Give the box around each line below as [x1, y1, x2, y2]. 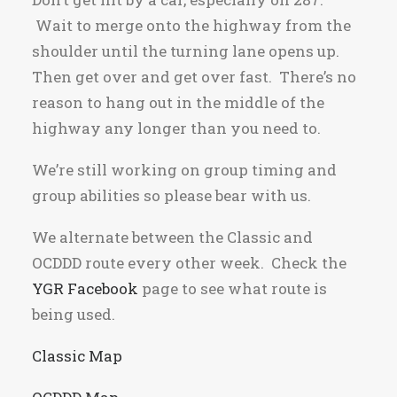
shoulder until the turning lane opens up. [32, 41, 339, 61]
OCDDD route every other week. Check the [32, 253, 346, 273]
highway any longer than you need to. [32, 118, 324, 138]
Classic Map [32, 346, 122, 366]
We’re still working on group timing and [32, 160, 337, 180]
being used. [32, 304, 119, 324]
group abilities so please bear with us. [32, 185, 315, 206]
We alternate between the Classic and [32, 227, 313, 247]
